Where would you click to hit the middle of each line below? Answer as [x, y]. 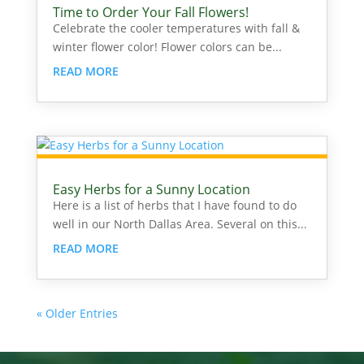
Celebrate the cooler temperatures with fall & [176, 28]
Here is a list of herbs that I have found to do [174, 206]
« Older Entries [77, 314]
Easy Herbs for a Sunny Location [151, 190]
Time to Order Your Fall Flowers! [150, 12]
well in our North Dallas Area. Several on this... [180, 224]
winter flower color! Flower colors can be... [167, 46]
